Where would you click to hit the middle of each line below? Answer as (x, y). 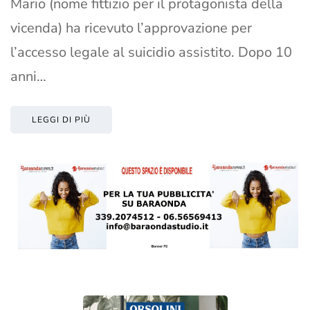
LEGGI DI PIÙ (61, 120)
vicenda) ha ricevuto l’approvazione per (131, 28)
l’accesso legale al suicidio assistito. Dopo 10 (151, 53)
